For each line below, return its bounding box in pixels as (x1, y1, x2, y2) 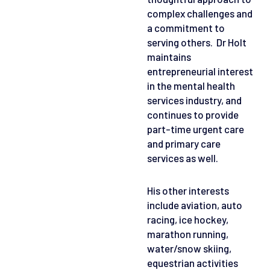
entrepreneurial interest (147, 64, 253, 77)
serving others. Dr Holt (147, 36, 246, 48)
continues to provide (147, 108, 239, 121)
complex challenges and (147, 7, 253, 19)
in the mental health (147, 79, 235, 92)
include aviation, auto (147, 198, 242, 211)
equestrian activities (147, 256, 238, 269)
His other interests (147, 184, 229, 196)
